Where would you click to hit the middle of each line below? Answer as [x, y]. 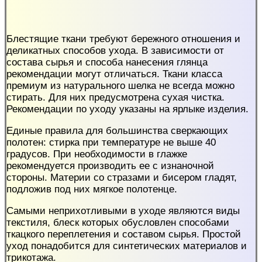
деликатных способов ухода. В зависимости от [115, 50]
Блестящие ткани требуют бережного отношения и [123, 39]
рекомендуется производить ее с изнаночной [110, 166]
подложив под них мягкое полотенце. [92, 189]
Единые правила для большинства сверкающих [117, 130]
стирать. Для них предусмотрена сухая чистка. [116, 97]
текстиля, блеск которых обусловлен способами [118, 222]
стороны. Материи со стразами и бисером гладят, [122, 177]
